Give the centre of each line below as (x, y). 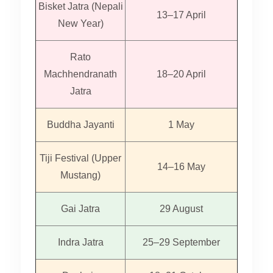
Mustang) (80, 175)
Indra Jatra (80, 242)
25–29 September (181, 242)
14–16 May (181, 167)
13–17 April (181, 15)
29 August (181, 209)
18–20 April (181, 74)
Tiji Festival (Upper (80, 158)
